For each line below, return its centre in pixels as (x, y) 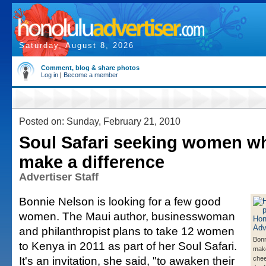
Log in (50, 75)
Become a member (91, 75)
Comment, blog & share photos (90, 68)
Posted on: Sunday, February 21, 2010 (100, 121)
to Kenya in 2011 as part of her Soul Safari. (128, 246)
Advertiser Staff (59, 177)
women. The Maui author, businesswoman (127, 216)
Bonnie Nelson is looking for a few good (120, 201)
